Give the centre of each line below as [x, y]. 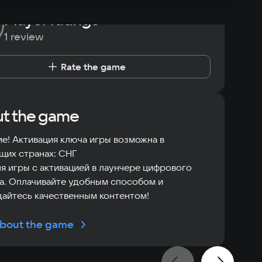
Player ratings [51, 19]
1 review [24, 37]
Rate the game [93, 67]
